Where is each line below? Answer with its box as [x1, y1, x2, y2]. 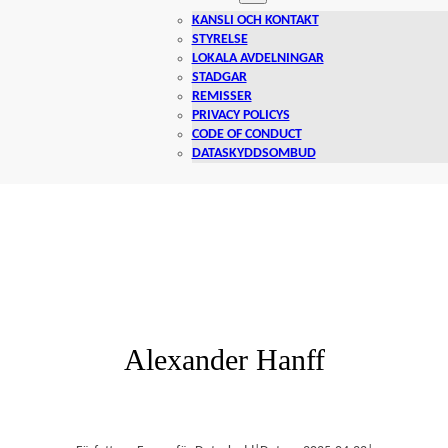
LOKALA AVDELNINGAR [191, 51, 324, 67]
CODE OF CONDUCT [191, 127, 302, 143]
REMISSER [191, 89, 252, 105]
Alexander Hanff [123, 344, 325, 377]
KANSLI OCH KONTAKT [191, 13, 319, 29]
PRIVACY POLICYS [191, 108, 290, 124]
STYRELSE [191, 32, 248, 48]
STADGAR [191, 70, 247, 86]
